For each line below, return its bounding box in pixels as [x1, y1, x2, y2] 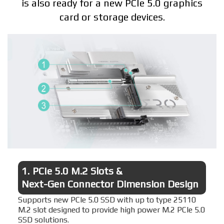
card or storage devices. [59, 11, 165, 23]
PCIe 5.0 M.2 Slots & [32, 165, 123, 177]
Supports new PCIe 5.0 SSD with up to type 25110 [17, 194, 196, 204]
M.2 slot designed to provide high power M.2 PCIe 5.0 [17, 204, 205, 214]
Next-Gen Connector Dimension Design [21, 178, 199, 190]
